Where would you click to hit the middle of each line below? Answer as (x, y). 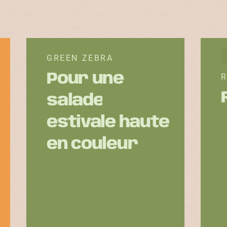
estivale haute (108, 123)
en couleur (92, 145)
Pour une (85, 79)
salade (75, 101)
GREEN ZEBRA (80, 58)
